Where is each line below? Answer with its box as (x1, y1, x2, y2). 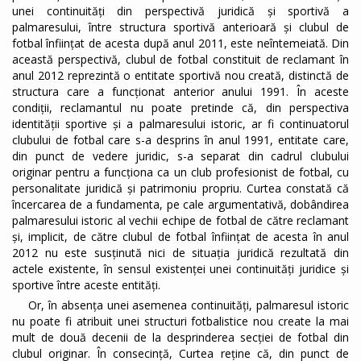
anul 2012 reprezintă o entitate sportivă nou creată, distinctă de (12, 68, 349, 84)
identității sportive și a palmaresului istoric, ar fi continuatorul (12, 116, 349, 132)
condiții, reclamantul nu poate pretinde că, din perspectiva (12, 100, 349, 116)
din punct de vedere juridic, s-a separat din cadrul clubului (12, 148, 349, 164)
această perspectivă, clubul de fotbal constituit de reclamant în (12, 52, 349, 68)
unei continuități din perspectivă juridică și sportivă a (12, 3, 349, 19)
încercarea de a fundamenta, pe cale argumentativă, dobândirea (12, 197, 349, 213)
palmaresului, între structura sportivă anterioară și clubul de (12, 19, 349, 35)
